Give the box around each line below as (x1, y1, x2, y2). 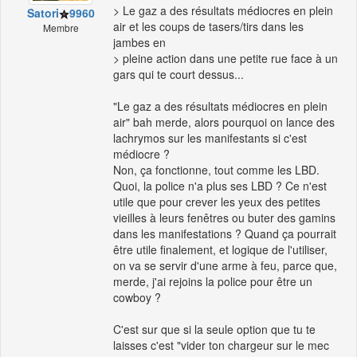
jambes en (113, 34, 166, 51)
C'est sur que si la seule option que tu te (113, 321, 316, 338)
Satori (26, 5, 59, 21)
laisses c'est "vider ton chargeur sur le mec (113, 337, 329, 354)
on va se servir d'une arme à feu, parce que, (113, 257, 337, 274)
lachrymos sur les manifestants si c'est (113, 130, 307, 147)
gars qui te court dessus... (113, 66, 244, 83)
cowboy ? (113, 289, 161, 306)
